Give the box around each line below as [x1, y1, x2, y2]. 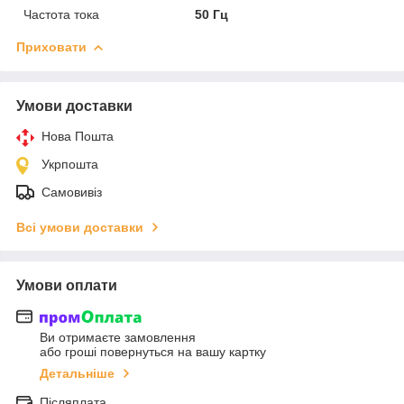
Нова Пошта [41, 128, 114, 143]
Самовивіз [41, 184, 102, 199]
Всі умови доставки [16, 219, 143, 234]
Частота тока [23, 6, 99, 22]
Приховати [16, 39, 87, 54]
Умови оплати [16, 277, 117, 293]
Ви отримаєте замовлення [40, 330, 196, 345]
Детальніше [40, 366, 115, 381]
